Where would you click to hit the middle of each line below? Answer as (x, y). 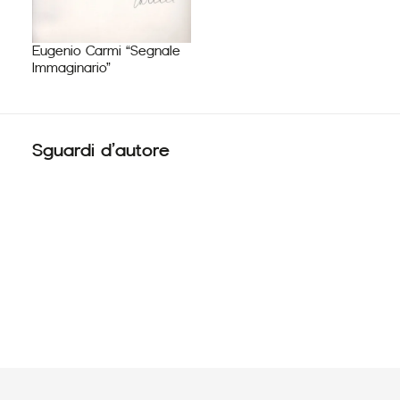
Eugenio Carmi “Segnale (106, 50)
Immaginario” (71, 67)
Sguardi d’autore (100, 150)
